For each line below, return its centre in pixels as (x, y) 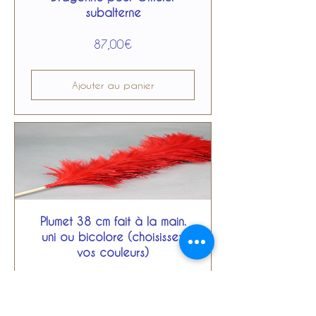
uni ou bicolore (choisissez (113, 237)
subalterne (113, 12)
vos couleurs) (113, 252)
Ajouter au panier (113, 85)
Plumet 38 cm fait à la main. (113, 221)
